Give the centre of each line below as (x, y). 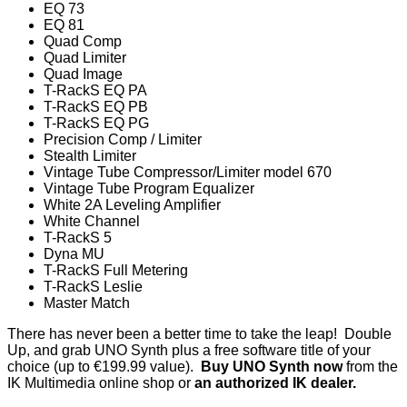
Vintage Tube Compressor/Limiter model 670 (188, 173)
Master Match (87, 303)
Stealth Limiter (90, 156)
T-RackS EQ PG (96, 124)
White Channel (92, 222)
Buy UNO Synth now (272, 367)
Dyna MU (74, 254)
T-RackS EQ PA (95, 91)
